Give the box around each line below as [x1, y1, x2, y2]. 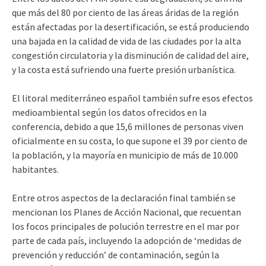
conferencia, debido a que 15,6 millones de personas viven [12, 121, 243, 132]
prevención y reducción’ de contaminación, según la [12, 249, 219, 261]
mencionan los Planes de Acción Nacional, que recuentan [12, 206, 241, 218]
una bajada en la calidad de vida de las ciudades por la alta [12, 35, 241, 47]
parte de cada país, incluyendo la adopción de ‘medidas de [12, 235, 242, 246]
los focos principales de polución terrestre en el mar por [12, 220, 239, 232]
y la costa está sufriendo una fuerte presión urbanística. [12, 64, 236, 75]
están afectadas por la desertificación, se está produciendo [12, 21, 249, 33]
